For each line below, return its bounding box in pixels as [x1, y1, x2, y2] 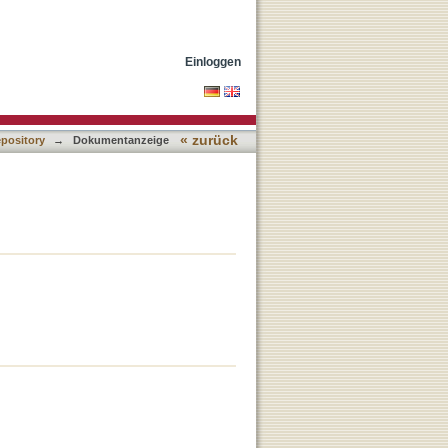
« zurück [180, 133, 238, 148]
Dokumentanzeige [73, 134, 169, 146]
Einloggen [185, 55, 241, 68]
